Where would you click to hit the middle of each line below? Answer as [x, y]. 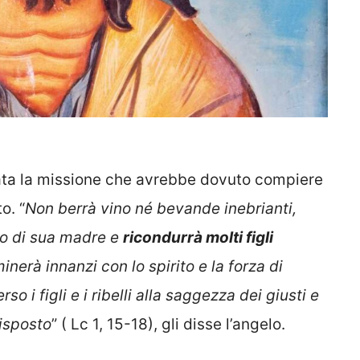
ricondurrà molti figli [198, 238]
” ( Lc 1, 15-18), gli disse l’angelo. [168, 325]
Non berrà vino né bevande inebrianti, [161, 209]
